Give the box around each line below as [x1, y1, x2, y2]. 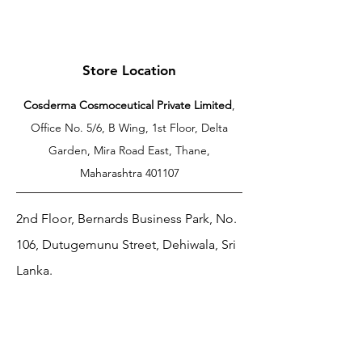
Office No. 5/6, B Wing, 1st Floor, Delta [31, 120, 228, 135]
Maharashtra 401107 [79, 165, 179, 180]
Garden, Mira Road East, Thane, [48, 142, 210, 158]
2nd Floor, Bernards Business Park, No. [16, 210, 237, 226]
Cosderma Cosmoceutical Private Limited [23, 97, 232, 112]
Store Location [82, 61, 176, 78]
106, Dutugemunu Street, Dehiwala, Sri [16, 236, 236, 252]
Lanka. [16, 262, 53, 278]
